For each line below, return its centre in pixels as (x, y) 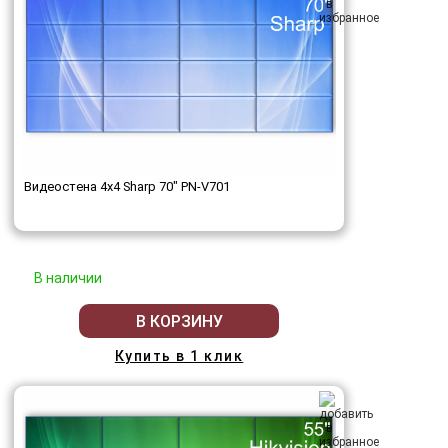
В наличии (68, 278)
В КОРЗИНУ (179, 321)
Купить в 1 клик (179, 356)
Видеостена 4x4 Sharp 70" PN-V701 (127, 187)
